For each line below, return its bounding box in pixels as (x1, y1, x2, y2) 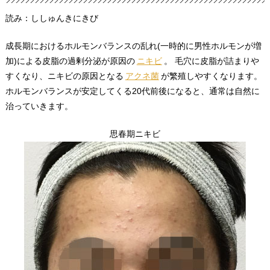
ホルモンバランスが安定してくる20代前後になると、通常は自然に (5, 86, 260, 96)
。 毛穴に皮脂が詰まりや (163, 55, 259, 66)
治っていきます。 (5, 101, 73, 111)
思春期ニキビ (109, 128, 160, 139)
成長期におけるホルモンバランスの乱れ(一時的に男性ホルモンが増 (5, 40, 262, 51)
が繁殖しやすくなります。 (160, 71, 262, 81)
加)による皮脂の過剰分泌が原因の (5, 55, 135, 66)
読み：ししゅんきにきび (5, 13, 98, 23)
